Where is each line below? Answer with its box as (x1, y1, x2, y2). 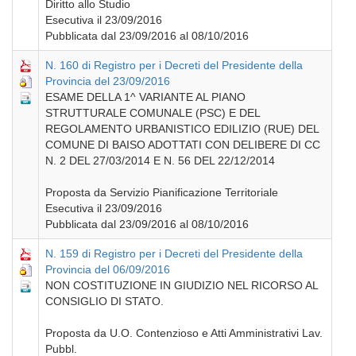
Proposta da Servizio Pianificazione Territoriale (45, 185, 278, 199)
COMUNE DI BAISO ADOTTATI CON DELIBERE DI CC (45, 137, 320, 151)
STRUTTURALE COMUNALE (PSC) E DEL (45, 106, 261, 119)
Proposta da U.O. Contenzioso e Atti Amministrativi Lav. (45, 326, 323, 339)
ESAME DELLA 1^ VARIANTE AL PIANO (45, 90, 246, 103)
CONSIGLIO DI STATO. (45, 294, 164, 308)
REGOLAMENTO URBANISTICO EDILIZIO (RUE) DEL (45, 122, 319, 135)
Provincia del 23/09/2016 (45, 74, 170, 87)
